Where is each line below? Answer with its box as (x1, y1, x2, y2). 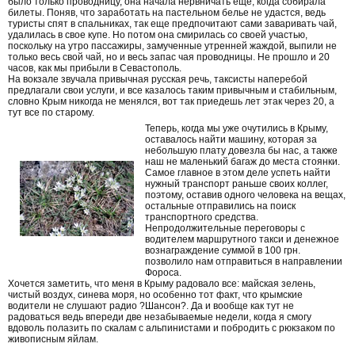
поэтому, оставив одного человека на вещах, (145, 189, 345, 200)
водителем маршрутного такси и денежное (145, 233, 339, 245)
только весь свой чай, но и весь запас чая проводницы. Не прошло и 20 (8, 51, 330, 63)
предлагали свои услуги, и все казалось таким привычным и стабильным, (8, 84, 337, 96)
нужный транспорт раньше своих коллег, (145, 177, 328, 189)
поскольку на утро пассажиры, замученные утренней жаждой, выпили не (8, 40, 337, 52)
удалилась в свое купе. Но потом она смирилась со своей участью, (8, 29, 307, 40)
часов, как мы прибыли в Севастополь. (8, 62, 181, 74)
